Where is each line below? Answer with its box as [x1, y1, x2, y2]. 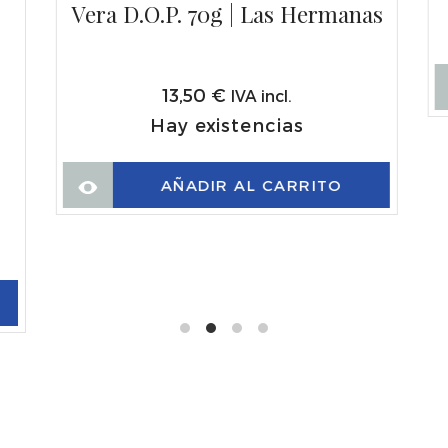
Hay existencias [150, 113, 304, 135]
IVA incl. [230, 85, 292, 105]
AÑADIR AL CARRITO [160, 176, 343, 195]
